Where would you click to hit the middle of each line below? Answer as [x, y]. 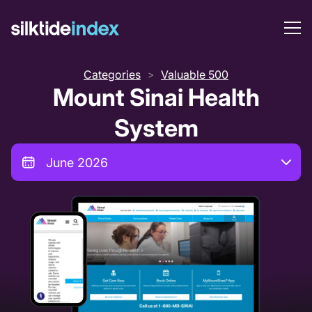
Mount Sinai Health [156, 97]
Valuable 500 [195, 75]
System [156, 128]
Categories [112, 75]
